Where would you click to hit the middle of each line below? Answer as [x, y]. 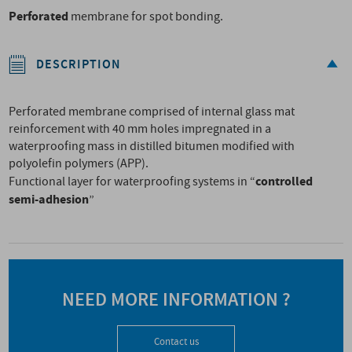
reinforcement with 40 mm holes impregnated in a [140, 129]
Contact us [176, 343]
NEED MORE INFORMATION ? [176, 300]
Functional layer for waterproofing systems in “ [132, 182]
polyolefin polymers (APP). [79, 164]
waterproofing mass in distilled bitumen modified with [152, 147]
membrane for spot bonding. [147, 17]
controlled [284, 181]
